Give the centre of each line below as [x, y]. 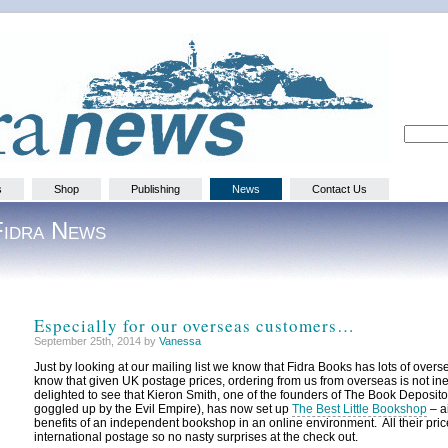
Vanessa [180, 341]
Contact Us [339, 189]
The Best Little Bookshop [359, 409]
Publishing [155, 189]
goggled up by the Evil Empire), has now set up [163, 409]
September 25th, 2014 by [96, 341]
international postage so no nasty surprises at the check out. [196, 437]
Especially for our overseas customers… [194, 326]
